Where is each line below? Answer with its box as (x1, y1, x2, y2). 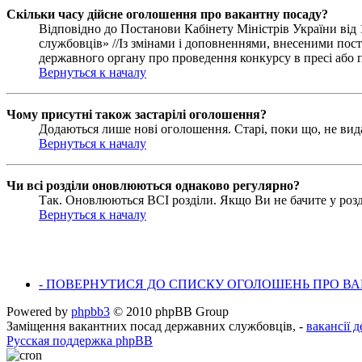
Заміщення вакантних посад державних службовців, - (6, 318, 306, 333)
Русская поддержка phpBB (6, 333, 153, 347)
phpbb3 (71, 304, 110, 318)
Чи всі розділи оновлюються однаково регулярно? (6, 178, 300, 192)
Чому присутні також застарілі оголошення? (6, 107, 267, 121)
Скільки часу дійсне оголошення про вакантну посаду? (6, 6, 328, 21)
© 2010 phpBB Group (110, 304, 229, 318)
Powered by (6, 304, 71, 318)
